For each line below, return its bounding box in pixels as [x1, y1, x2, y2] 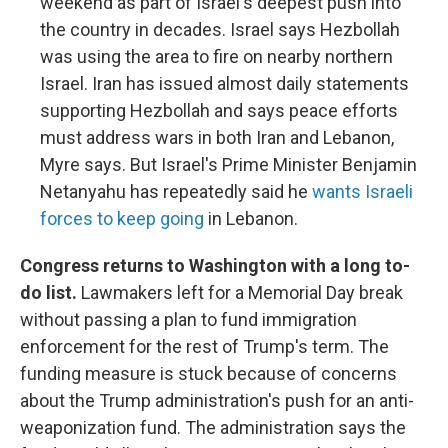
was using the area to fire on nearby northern [40, 46, 393, 68]
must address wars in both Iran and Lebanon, [40, 127, 394, 149]
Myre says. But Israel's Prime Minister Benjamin [40, 154, 417, 176]
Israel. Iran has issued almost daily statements [40, 73, 409, 95]
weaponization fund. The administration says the [20, 417, 406, 439]
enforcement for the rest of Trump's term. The [20, 336, 389, 358]
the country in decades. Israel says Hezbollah [40, 19, 400, 41]
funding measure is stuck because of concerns [20, 363, 397, 385]
